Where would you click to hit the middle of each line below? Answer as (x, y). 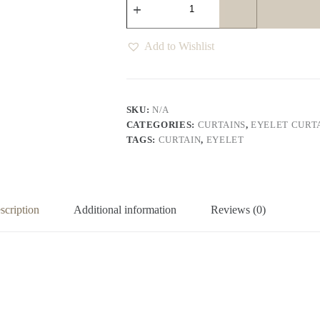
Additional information (125, 210)
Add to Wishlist (179, 46)
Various (142, 31)
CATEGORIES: (162, 125)
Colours (143, 43)
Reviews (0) (238, 210)
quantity (144, 55)
